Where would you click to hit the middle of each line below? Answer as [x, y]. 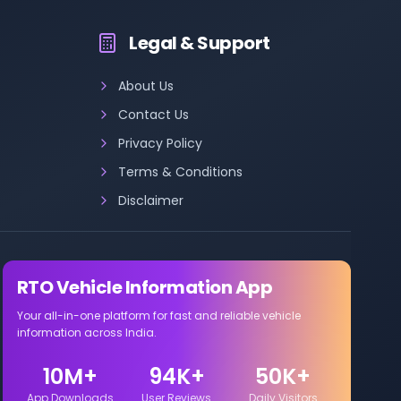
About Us [146, 86]
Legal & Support [200, 43]
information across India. [86, 333]
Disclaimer [151, 200]
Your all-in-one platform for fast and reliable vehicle [158, 316]
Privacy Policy [160, 143]
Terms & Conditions [180, 172]
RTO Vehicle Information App [145, 287]
